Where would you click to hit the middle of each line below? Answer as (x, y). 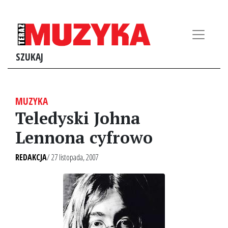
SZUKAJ (30, 57)
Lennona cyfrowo (84, 137)
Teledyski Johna (78, 118)
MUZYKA (32, 101)
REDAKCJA (31, 157)
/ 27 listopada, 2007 (73, 157)
